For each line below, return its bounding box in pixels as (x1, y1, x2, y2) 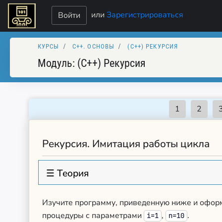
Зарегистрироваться (107, 9, 184, 20)
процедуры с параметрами (42, 210, 144, 221)
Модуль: (38, 56, 77, 69)
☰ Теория (46, 167, 89, 180)
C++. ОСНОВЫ (72, 43, 115, 50)
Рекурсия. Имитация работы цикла (42, 137, 210, 151)
